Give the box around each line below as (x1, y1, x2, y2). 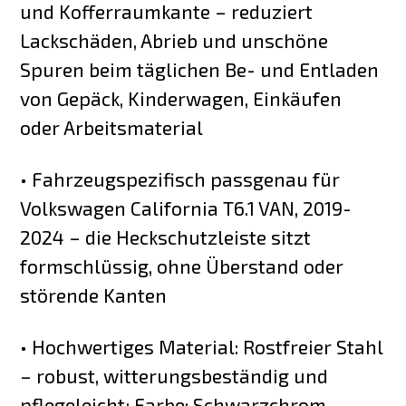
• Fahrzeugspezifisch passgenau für (20, 167, 341, 190)
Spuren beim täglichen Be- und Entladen (20, 58, 380, 82)
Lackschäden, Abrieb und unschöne (20, 29, 329, 53)
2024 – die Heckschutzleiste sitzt (20, 225, 312, 248)
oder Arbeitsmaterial (20, 116, 204, 140)
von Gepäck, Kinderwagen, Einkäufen (20, 87, 343, 111)
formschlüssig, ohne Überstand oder (20, 254, 344, 277)
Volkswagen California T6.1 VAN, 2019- (20, 196, 353, 219)
